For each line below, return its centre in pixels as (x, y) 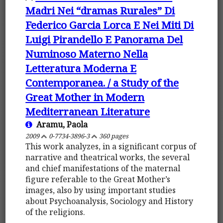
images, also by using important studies (101, 190)
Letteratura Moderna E (81, 68)
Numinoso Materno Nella (87, 54)
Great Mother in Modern (85, 97)
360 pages (113, 136)
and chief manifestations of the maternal (103, 168)
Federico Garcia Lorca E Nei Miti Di (110, 25)
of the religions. (56, 212)
